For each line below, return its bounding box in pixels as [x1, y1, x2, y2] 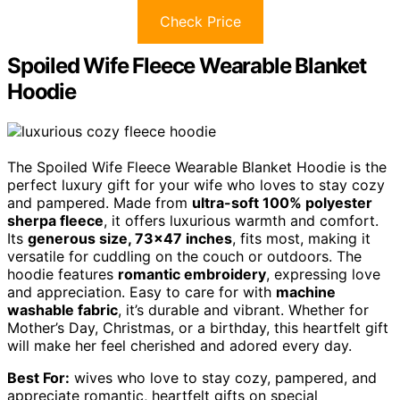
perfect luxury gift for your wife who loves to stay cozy [7, 175, 385, 194]
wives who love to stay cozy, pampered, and [70, 368, 377, 387]
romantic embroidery [118, 264, 266, 283]
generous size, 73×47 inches [28, 229, 232, 247]
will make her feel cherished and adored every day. [7, 336, 352, 354]
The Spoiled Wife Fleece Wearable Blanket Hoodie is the [7, 157, 387, 176]
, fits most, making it [232, 229, 371, 247]
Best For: [7, 368, 70, 387]
